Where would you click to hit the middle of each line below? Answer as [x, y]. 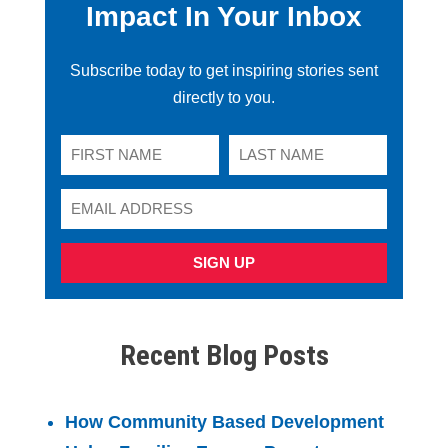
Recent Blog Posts [224, 355]
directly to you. [224, 97]
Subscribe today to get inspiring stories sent [224, 70]
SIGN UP [224, 262]
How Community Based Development [224, 421]
